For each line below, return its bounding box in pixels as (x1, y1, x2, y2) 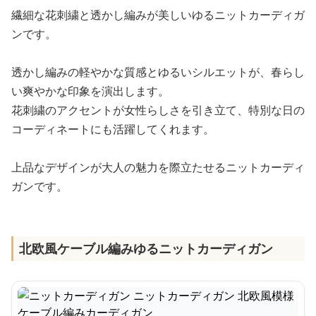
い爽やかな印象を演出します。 (11, 83, 169, 99)
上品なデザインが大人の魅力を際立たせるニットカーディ (11, 159, 305, 175)
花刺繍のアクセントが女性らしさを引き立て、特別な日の (11, 102, 305, 118)
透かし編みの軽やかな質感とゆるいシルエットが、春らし (11, 64, 305, 80)
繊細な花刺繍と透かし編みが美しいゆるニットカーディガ (11, 7, 305, 23)
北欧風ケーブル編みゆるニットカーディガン (19, 240, 273, 257)
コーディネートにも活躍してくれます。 (11, 121, 214, 137)
